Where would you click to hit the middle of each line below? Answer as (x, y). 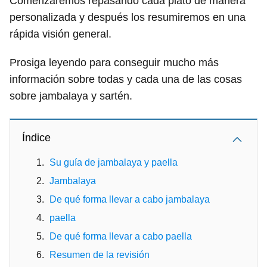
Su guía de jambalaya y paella (114, 162)
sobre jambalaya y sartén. (71, 96)
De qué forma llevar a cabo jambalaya (130, 199)
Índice (36, 137)
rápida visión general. (60, 34)
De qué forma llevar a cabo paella (121, 236)
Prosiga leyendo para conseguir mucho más (114, 62)
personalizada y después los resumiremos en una (128, 17)
